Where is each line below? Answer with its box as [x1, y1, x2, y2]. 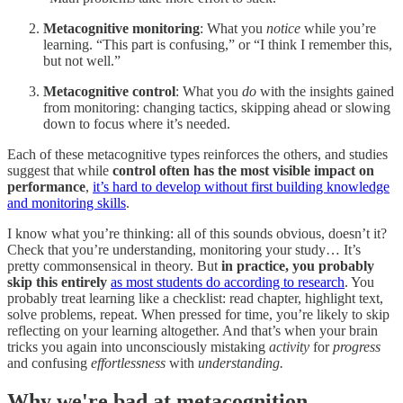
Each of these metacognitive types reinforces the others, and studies [7, 146, 388, 162]
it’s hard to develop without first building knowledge [93, 178, 390, 194]
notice [266, 20, 300, 36]
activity [269, 338, 309, 354]
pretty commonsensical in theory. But [7, 257, 221, 273]
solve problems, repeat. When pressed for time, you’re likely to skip [7, 306, 390, 322]
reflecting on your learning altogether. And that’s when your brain [7, 322, 378, 338]
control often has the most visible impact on [112, 162, 374, 178]
